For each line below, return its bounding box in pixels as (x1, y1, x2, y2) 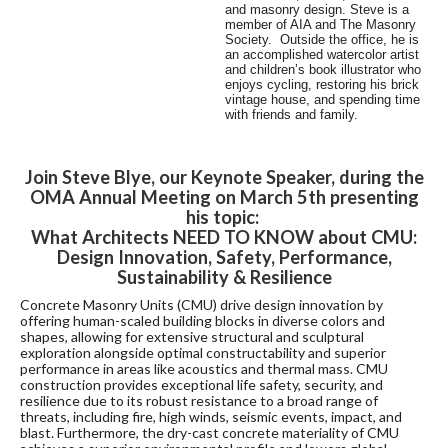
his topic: (185, 206, 263, 229)
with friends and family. (225, 107, 358, 123)
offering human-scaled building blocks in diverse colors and (20, 312, 385, 330)
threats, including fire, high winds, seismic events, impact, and (20, 408, 402, 426)
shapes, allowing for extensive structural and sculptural (20, 328, 364, 346)
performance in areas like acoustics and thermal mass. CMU (20, 360, 388, 378)
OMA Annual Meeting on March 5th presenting (29, 186, 419, 209)
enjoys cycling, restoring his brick (225, 77, 419, 93)
